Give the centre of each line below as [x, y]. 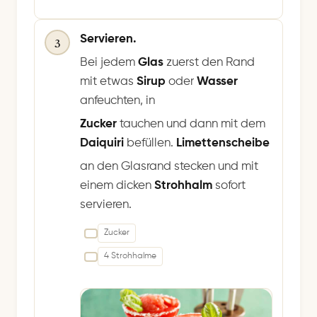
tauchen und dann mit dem [192, 125]
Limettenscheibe [223, 144]
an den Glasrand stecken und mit [169, 167]
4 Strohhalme [130, 257]
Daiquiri [103, 144]
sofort [229, 186]
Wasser [217, 82]
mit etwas [108, 82]
